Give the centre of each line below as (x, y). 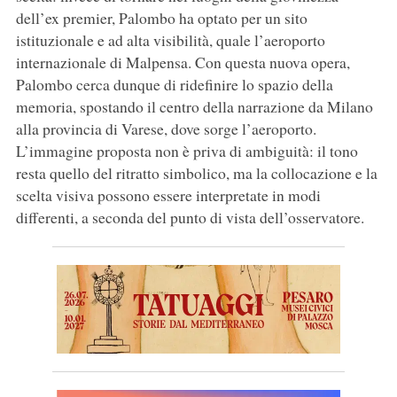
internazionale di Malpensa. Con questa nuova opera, (183, 62)
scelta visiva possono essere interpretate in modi (168, 195)
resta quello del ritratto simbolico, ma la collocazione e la (196, 173)
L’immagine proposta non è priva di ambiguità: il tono (187, 151)
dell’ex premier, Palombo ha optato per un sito (161, 18)
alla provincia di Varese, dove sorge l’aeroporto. (166, 129)
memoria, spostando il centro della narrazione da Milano (194, 107)
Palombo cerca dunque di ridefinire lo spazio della (174, 85)
